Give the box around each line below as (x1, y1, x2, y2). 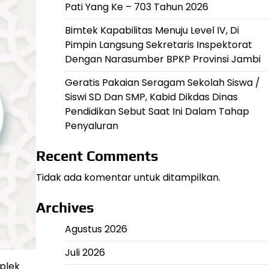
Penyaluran (64, 119, 118, 133)
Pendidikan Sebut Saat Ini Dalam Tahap (64, 104, 249, 118)
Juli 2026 (64, 246, 105, 259)
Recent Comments (35, 148, 159, 164)
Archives (35, 199, 94, 216)
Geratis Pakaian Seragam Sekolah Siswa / (64, 76, 260, 89)
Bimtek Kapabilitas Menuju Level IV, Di (64, 23, 239, 37)
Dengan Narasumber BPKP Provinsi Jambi (64, 52, 261, 66)
